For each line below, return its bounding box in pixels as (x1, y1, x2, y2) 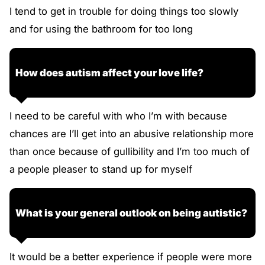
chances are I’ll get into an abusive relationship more (9, 128, 254, 140)
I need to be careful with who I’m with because (9, 110, 227, 122)
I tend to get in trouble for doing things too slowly (9, 5, 238, 18)
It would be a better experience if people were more (9, 250, 252, 263)
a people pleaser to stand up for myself (9, 163, 192, 176)
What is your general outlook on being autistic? (15, 206, 247, 219)
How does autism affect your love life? (15, 66, 203, 79)
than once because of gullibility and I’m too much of (9, 146, 250, 158)
